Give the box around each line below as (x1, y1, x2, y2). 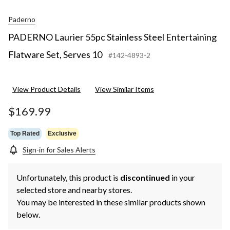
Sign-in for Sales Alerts (23, 145, 95, 155)
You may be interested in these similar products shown (16, 197, 205, 207)
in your (170, 172, 195, 183)
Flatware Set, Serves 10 (8, 49, 102, 61)
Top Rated (10, 129, 40, 137)
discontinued (120, 172, 170, 183)
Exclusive (48, 129, 76, 137)
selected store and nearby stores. (16, 185, 132, 195)
